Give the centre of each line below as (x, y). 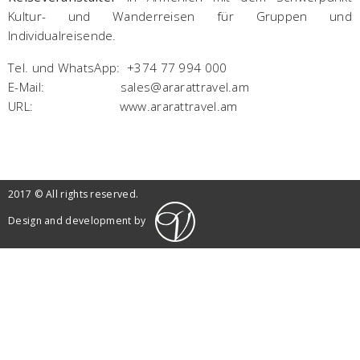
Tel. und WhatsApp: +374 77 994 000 (118, 68)
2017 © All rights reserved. (74, 194)
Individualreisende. (64, 36)
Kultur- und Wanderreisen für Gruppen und (180, 16)
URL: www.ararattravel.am (123, 106)
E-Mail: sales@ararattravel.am (129, 87)
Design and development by (78, 221)
